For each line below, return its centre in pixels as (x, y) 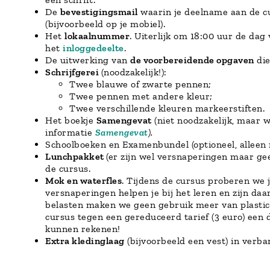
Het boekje (71, 120)
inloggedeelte (93, 48)
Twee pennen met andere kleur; (141, 96)
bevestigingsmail (99, 11)
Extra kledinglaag (85, 240)
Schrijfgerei (73, 72)
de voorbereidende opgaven (192, 60)
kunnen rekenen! (83, 228)
